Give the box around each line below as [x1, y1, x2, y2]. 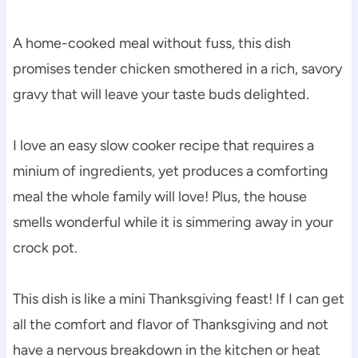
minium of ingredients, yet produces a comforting [12, 161, 328, 180]
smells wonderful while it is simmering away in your [12, 213, 333, 231]
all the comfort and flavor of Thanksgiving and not [12, 315, 328, 333]
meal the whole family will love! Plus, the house [12, 187, 307, 205]
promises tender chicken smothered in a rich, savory [12, 59, 342, 78]
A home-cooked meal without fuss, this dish [12, 34, 291, 52]
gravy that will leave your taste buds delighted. [12, 85, 309, 103]
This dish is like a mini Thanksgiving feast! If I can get [12, 289, 344, 308]
